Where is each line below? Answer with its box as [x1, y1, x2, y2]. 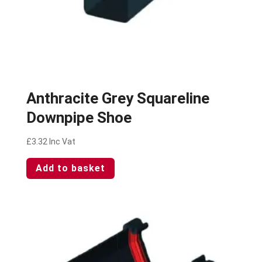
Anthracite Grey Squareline [26, 89, 209, 107]
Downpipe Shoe [26, 108, 132, 126]
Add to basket [35, 163, 105, 174]
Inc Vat [49, 136, 75, 146]
